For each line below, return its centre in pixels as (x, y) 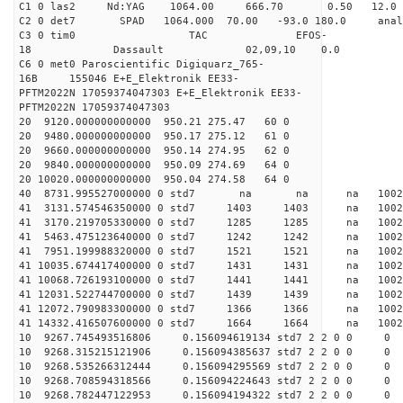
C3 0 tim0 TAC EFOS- (173, 36)
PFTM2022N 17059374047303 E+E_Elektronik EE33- (161, 93)
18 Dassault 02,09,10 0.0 (179, 50)
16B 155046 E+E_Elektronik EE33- (129, 79)
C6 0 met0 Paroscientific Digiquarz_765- (142, 64)
